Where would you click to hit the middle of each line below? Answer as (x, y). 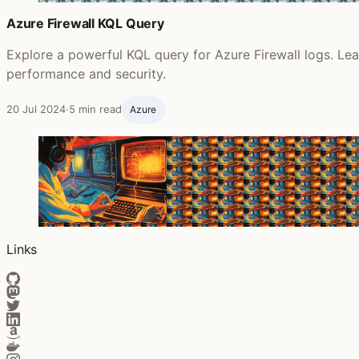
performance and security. (86, 74)
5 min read (95, 109)
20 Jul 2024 (36, 109)
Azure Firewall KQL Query (85, 24)
